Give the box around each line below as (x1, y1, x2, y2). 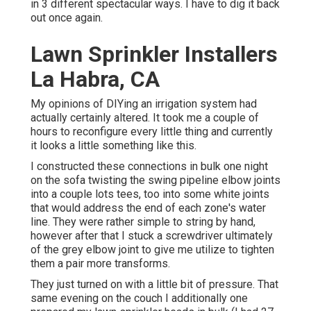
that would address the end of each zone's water (31, 201, 266, 215)
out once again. (31, 10, 103, 24)
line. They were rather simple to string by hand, (31, 215, 255, 228)
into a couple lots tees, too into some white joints (31, 187, 269, 201)
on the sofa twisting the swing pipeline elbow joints (31, 173, 280, 187)
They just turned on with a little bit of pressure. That (31, 277, 278, 291)
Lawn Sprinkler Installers (31, 40, 278, 67)
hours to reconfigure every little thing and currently (31, 124, 273, 138)
